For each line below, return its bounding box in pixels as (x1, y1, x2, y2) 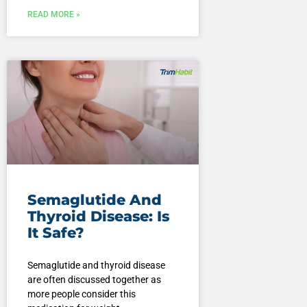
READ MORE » (27, 10, 80, 20)
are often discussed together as (27, 273, 161, 285)
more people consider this (27, 288, 136, 299)
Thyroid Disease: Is (27, 207, 169, 225)
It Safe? (27, 223, 84, 241)
